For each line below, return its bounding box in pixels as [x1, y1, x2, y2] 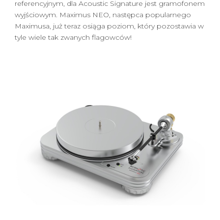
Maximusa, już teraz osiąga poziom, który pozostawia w [15, 22, 204, 30]
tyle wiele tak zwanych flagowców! [15, 33, 132, 42]
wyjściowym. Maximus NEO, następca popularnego [15, 10, 191, 19]
